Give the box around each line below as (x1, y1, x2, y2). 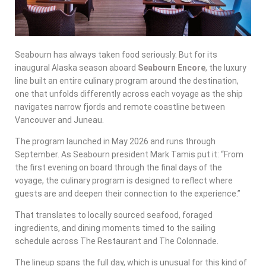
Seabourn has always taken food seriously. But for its (15, 49, 217, 59)
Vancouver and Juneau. (15, 115, 104, 125)
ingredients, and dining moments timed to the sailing (15, 223, 216, 233)
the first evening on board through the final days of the (15, 162, 222, 172)
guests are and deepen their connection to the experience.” (15, 188, 240, 198)
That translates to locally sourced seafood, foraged (15, 210, 213, 220)
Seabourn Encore (138, 62, 205, 72)
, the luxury (205, 62, 246, 72)
